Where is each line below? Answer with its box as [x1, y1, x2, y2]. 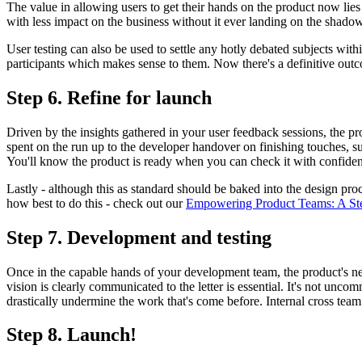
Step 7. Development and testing [6, 226, 271, 248]
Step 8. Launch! [6, 324, 137, 346]
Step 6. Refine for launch [6, 86, 212, 108]
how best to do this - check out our [6, 196, 186, 210]
